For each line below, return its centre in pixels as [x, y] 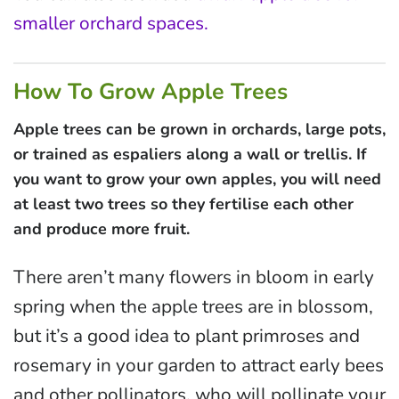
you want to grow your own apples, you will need [197, 179]
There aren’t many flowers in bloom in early [194, 277]
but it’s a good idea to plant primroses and [187, 335]
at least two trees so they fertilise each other [183, 204]
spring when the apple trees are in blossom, [193, 306]
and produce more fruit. [102, 229]
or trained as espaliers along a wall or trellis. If [190, 155]
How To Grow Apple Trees [151, 91]
